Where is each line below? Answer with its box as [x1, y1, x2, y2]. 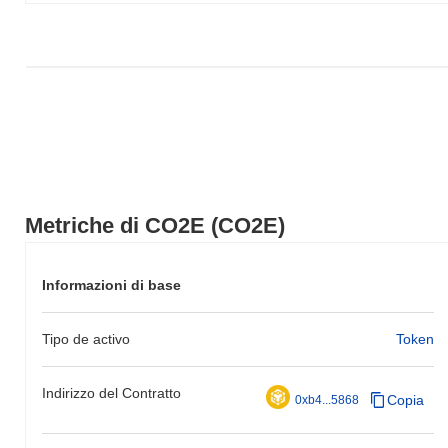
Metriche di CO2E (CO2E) [25, 212, 285, 238]
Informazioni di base [42, 276, 181, 293]
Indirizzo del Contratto [42, 384, 181, 401]
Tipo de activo [42, 330, 130, 347]
